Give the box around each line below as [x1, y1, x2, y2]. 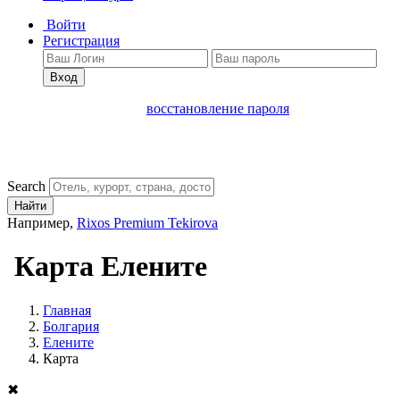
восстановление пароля [146, 101, 289, 116]
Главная [43, 302, 91, 318]
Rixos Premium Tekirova [77, 215, 218, 230]
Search [7, 179, 46, 194]
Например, [7, 215, 77, 230]
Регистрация [43, 33, 120, 48]
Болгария [43, 318, 99, 334]
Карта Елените [7, 250, 207, 283]
